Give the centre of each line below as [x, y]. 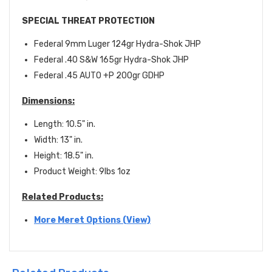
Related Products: [63, 197]
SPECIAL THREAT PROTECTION [88, 21]
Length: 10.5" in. [65, 124]
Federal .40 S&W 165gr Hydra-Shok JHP [111, 60]
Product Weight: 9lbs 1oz [82, 172]
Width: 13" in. [58, 140]
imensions [50, 101]
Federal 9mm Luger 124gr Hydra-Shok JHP [117, 44]
